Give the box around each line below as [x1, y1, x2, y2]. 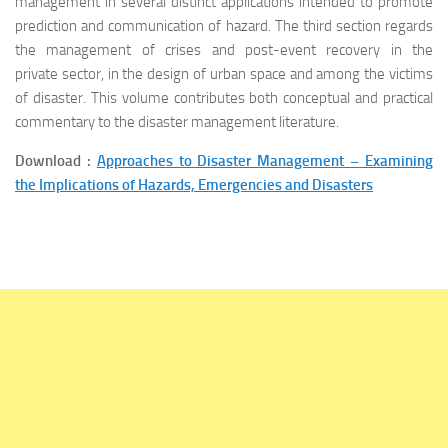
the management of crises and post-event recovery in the [15, 41, 433, 59]
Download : [15, 152, 97, 170]
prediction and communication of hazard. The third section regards [15, 17, 433, 35]
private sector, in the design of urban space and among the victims [15, 65, 433, 83]
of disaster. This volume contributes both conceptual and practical [15, 89, 433, 107]
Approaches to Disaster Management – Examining [96, 152, 434, 170]
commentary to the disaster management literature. [15, 113, 339, 131]
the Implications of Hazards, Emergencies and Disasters [15, 176, 373, 194]
